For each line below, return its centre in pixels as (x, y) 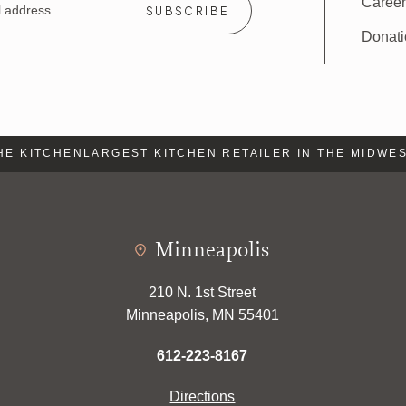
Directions (203, 396)
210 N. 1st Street (203, 292)
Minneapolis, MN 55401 (202, 314)
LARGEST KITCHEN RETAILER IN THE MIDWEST (227, 154)
